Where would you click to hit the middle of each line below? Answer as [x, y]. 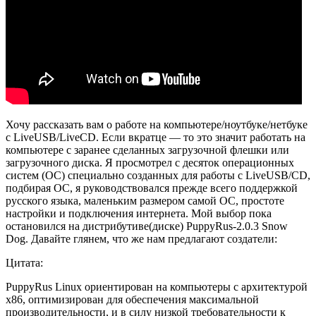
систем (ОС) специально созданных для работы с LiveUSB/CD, [158, 176]
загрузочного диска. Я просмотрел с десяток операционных [150, 163]
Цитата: [24, 263]
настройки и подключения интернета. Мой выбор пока [139, 214]
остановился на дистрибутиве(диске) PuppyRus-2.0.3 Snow [147, 226]
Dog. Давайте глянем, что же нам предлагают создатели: [141, 239]
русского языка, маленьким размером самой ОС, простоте [145, 201]
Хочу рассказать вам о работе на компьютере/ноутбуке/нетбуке [157, 125]
